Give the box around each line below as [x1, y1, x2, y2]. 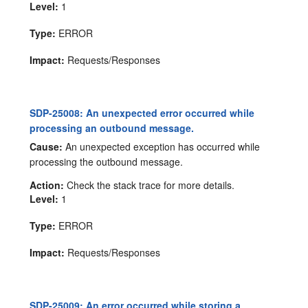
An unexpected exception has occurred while [63, 139, 261, 153]
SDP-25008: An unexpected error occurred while [30, 105, 255, 120]
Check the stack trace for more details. [64, 177, 235, 192]
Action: [30, 177, 65, 192]
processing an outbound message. [30, 120, 195, 135]
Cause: [30, 139, 63, 153]
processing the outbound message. [30, 154, 184, 168]
